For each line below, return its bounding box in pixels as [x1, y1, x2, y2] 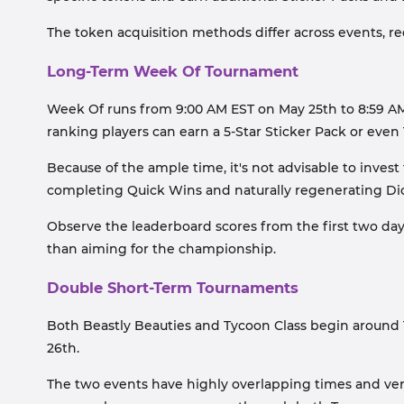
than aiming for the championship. [47, 241, 276, 257]
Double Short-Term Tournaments [47, 279, 298, 297]
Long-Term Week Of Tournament [47, 62, 298, 80]
